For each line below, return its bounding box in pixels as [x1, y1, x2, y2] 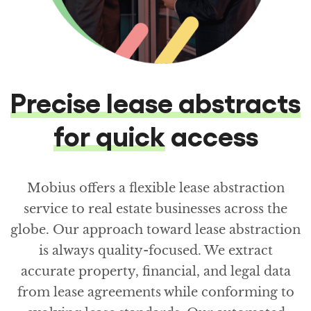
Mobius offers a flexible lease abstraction [26, 180, 285, 196]
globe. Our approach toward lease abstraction [10, 221, 301, 237]
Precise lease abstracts [10, 84, 301, 118]
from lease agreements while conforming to [17, 284, 294, 300]
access [165, 117, 258, 151]
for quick [53, 117, 165, 151]
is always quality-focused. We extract [38, 242, 273, 258]
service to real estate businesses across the [24, 201, 287, 217]
